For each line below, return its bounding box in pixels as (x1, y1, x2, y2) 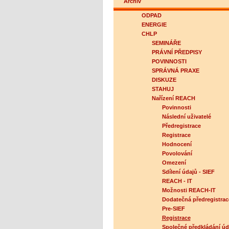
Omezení (162, 159, 186, 166)
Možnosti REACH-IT (162, 187, 216, 193)
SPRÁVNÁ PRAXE (151, 67, 199, 74)
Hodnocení (162, 141, 192, 147)
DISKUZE (151, 77, 176, 83)
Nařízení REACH (151, 95, 195, 101)
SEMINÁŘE (151, 40, 181, 46)
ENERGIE (141, 21, 167, 28)
